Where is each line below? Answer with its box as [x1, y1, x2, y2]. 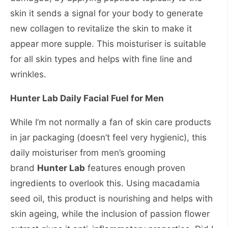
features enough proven [85, 163, 185, 173]
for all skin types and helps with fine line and [10, 54, 192, 64]
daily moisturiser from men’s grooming [10, 148, 165, 158]
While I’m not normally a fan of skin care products [10, 117, 211, 127]
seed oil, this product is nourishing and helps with [10, 193, 213, 204]
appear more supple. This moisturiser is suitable [10, 39, 206, 49]
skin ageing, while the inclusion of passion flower [10, 209, 210, 219]
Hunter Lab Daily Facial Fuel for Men [10, 93, 164, 103]
